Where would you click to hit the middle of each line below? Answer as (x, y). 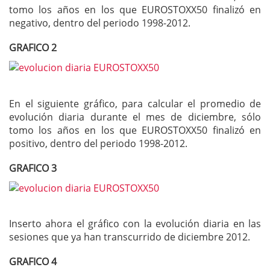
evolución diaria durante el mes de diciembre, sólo (135, 117)
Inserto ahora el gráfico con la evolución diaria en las (135, 224)
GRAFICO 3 (33, 168)
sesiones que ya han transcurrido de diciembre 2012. (130, 237)
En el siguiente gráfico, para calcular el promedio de (135, 103)
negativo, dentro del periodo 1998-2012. (100, 23)
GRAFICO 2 (33, 47)
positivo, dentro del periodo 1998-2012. (98, 143)
